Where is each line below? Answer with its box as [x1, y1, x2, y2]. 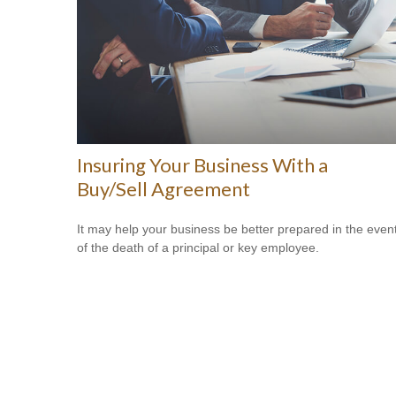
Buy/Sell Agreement [77, 176, 250, 201]
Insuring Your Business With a [77, 152, 328, 177]
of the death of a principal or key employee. [77, 240, 319, 255]
